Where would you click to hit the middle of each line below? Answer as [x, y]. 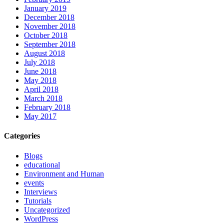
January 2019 [45, 8]
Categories [22, 136]
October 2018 [46, 35]
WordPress [41, 218]
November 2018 [50, 26]
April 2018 [41, 89]
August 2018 [44, 53]
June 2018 [40, 71]
